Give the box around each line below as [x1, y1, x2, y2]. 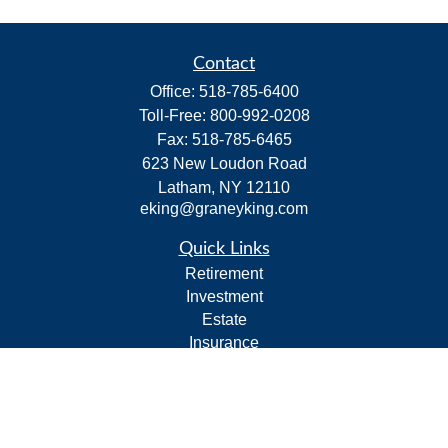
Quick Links [178, 240, 270, 258]
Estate [201, 311, 247, 328]
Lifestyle [194, 403, 254, 420]
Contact [193, 55, 255, 73]
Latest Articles [174, 426, 274, 443]
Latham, [158, 179, 215, 196]
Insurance [189, 334, 259, 351]
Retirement [185, 265, 263, 282]
